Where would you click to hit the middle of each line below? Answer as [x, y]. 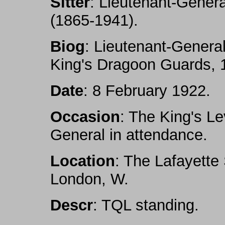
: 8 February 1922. [147, 91]
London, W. [89, 179]
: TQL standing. [146, 205]
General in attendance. [129, 135]
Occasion [85, 117]
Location [83, 161]
